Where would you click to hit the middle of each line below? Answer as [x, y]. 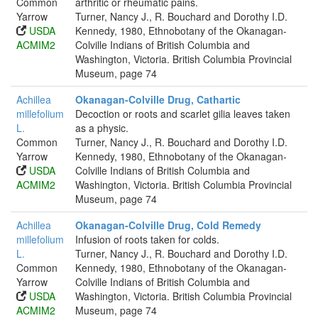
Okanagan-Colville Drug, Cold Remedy [168, 225]
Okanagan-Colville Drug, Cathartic [158, 99]
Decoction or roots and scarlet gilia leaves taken [183, 114]
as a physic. [102, 128]
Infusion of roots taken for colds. [147, 239]
